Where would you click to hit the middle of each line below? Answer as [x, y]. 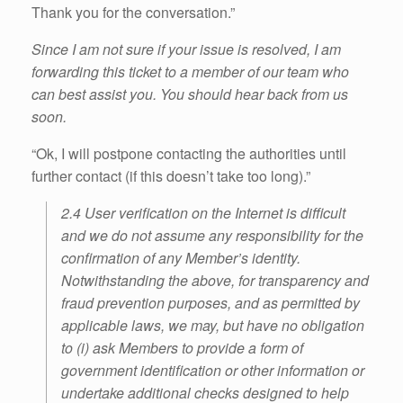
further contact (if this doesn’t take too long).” [171, 176]
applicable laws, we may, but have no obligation [213, 326]
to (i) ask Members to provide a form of [182, 348]
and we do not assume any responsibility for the [212, 236]
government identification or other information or [213, 371]
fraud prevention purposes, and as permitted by [210, 303]
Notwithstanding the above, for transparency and [215, 281]
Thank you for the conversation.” [133, 13]
